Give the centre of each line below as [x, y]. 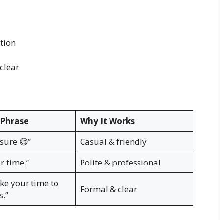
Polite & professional [120, 163]
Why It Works [107, 121]
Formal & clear [108, 189]
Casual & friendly [113, 142]
